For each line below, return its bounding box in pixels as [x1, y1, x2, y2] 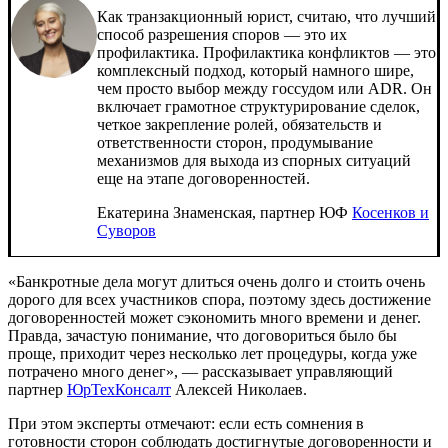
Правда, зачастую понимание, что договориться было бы [8, 326, 397, 344]
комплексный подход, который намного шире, [97, 61, 414, 79]
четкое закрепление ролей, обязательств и [97, 115, 382, 133]
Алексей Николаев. [171, 380, 307, 398]
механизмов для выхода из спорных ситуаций [97, 151, 411, 169]
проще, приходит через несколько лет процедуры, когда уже [8, 344, 417, 362]
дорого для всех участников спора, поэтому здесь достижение [8, 290, 431, 308]
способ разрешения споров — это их [97, 25, 347, 43]
